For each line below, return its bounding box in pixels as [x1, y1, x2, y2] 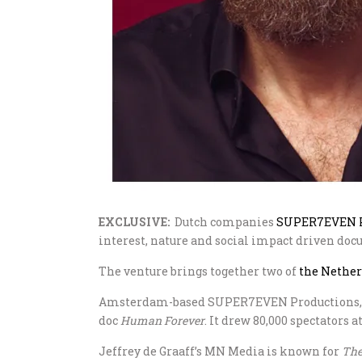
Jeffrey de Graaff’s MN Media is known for [99, 343, 342, 359]
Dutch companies [172, 214, 276, 229]
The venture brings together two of [99, 263, 299, 279]
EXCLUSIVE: [99, 214, 172, 229]
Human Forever [120, 313, 204, 328]
